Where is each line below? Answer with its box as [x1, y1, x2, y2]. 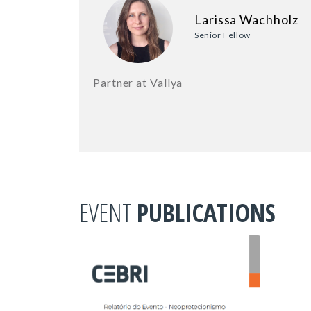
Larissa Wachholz [194, 12, 299, 28]
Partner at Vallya [93, 76, 183, 90]
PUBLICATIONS [137, 196, 276, 230]
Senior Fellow [194, 30, 251, 41]
